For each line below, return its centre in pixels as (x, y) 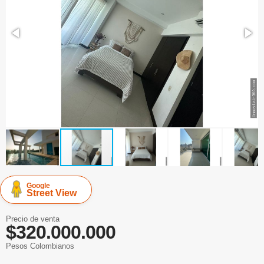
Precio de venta (33, 219)
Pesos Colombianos (40, 246)
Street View (52, 193)
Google (38, 186)
